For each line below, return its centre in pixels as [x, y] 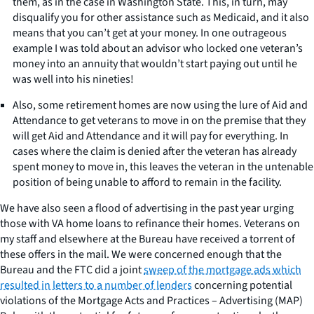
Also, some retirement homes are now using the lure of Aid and [160, 105]
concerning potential [242, 285]
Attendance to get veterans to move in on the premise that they [159, 120]
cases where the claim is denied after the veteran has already [155, 151]
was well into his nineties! [73, 79]
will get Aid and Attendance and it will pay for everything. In [151, 136]
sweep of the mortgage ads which [223, 269]
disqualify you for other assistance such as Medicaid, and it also [161, 17]
